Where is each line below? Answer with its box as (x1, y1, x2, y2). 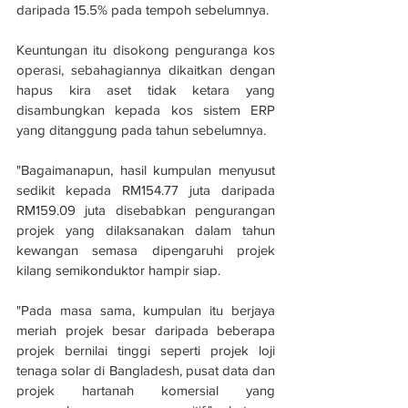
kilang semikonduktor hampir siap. (16, 261, 220, 278)
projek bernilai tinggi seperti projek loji (16, 342, 275, 358)
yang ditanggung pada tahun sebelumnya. (16, 121, 266, 138)
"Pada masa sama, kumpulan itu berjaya (16, 301, 275, 318)
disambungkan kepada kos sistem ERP (16, 101, 275, 117)
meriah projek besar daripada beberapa (16, 321, 275, 338)
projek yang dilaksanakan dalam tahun (16, 221, 275, 238)
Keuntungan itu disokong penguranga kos (16, 41, 275, 57)
